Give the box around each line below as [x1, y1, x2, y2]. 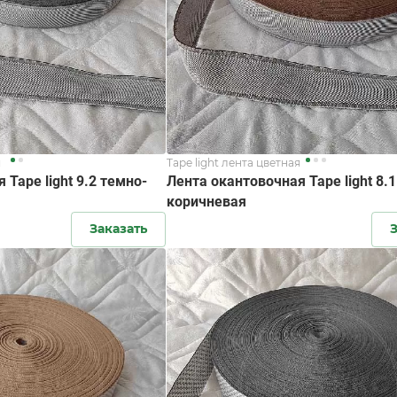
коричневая [167, 192, 247, 210]
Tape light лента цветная [167, 155, 301, 169]
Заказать [90, 220, 148, 237]
